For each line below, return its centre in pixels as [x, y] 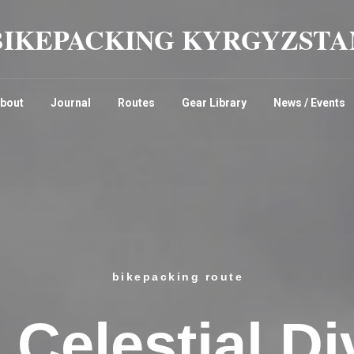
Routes [136, 103]
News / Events [309, 103]
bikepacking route [178, 276]
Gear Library [214, 103]
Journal [71, 103]
